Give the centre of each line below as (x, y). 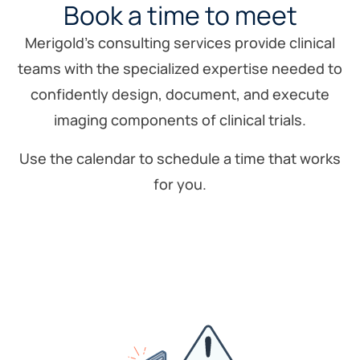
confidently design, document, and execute (180, 94)
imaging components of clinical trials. (180, 120)
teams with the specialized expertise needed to (180, 68)
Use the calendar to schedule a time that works (180, 158)
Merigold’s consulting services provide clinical (180, 43)
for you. (180, 184)
